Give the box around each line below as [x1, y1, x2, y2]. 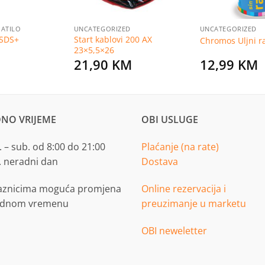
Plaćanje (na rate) [141, 140, 219, 154]
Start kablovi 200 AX [73, 34, 152, 46]
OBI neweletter [141, 224, 207, 237]
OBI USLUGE [141, 113, 198, 127]
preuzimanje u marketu [141, 196, 246, 210]
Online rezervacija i [141, 182, 226, 195]
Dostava [141, 155, 178, 169]
